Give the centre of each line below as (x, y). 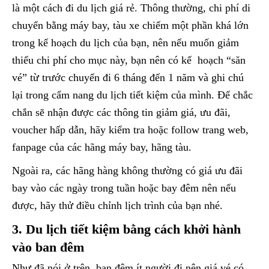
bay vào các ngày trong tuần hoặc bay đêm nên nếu (124, 188)
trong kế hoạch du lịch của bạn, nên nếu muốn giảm (125, 43)
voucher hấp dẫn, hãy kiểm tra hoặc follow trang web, (130, 130)
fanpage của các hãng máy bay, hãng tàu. (102, 147)
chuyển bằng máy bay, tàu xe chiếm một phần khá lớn (130, 26)
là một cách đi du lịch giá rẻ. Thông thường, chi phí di (131, 8)
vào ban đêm (48, 247)
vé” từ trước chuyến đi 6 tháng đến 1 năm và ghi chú (128, 78)
